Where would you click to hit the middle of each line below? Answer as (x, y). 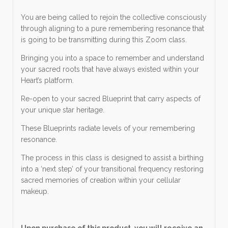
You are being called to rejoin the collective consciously (114, 17)
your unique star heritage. (63, 110)
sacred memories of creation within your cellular (101, 180)
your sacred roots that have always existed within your (110, 69)
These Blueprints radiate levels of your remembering (108, 128)
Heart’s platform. (47, 80)
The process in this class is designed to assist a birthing (112, 158)
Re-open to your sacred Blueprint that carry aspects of (111, 98)
